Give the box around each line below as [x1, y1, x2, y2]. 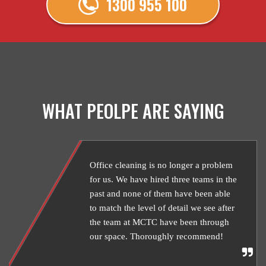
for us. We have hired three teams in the [90, 175, 237, 185]
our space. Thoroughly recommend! [90, 232, 223, 242]
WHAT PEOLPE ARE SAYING [42, 97, 224, 125]
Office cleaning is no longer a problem [90, 160, 233, 170]
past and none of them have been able [90, 189, 230, 199]
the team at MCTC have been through [90, 217, 229, 227]
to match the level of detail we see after [90, 203, 235, 213]
